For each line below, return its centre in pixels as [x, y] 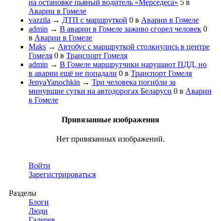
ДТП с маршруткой [95, 20]
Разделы [23, 193]
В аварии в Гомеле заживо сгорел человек [130, 29]
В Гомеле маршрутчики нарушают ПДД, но [133, 65]
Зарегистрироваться [62, 174]
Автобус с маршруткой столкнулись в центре [134, 47]
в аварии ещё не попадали [73, 74]
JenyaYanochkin [54, 82]
